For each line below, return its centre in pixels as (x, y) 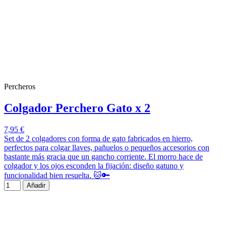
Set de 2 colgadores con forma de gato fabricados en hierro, (98, 138)
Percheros (20, 86)
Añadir (36, 185)
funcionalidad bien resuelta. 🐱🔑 (57, 175)
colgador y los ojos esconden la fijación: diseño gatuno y (94, 165)
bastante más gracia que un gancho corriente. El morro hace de (103, 156)
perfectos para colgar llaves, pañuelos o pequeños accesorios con (107, 147)
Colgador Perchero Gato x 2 (77, 108)
